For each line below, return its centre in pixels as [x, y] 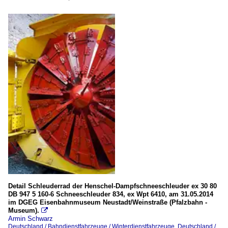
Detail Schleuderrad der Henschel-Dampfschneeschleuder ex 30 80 [112, 186]
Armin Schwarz [31, 219]
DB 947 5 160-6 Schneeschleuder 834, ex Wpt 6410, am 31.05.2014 [111, 194]
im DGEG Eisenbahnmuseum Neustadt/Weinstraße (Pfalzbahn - [108, 203]
